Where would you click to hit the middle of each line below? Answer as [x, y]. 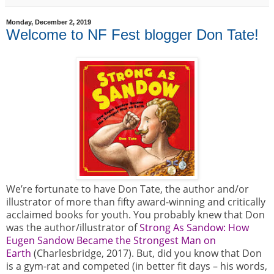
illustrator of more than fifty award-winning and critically [136, 202]
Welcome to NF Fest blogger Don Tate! [132, 34]
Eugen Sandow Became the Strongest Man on [111, 241]
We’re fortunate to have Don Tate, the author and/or [128, 189]
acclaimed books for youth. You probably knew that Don [135, 215]
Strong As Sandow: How [194, 228]
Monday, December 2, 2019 [49, 22]
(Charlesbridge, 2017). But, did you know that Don [148, 254]
